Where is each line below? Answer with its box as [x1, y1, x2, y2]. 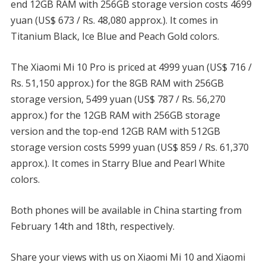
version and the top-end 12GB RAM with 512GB [10, 124, 220, 138]
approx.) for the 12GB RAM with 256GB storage [10, 108, 220, 122]
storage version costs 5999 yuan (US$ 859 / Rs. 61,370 [10, 140, 249, 154]
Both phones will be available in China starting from [10, 203, 242, 217]
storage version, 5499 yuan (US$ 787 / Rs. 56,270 [10, 92, 228, 106]
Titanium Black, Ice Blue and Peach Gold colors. [10, 29, 219, 43]
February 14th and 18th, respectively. [10, 219, 175, 233]
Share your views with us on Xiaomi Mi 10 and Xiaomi [10, 250, 245, 264]
